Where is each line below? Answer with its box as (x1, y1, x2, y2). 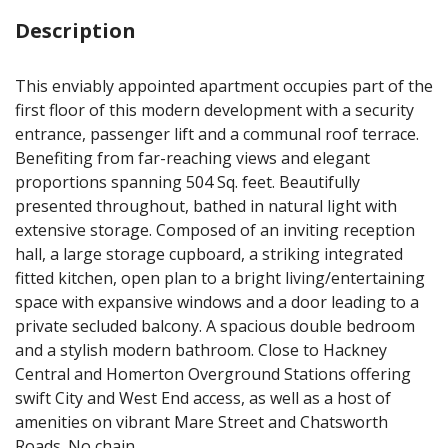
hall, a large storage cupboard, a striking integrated (15, 243, 403, 265)
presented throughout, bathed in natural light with (15, 195, 397, 217)
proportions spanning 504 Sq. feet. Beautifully (15, 171, 360, 193)
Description (15, 17, 136, 44)
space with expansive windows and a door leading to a (15, 291, 419, 313)
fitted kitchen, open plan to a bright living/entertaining (15, 267, 425, 289)
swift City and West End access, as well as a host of (15, 387, 391, 409)
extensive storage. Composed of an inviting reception (15, 219, 415, 241)
